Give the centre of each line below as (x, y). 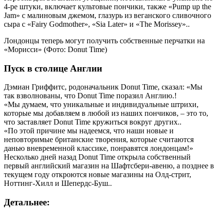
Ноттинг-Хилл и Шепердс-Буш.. (58, 183)
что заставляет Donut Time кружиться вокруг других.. (93, 122)
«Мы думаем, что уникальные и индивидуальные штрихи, (101, 105)
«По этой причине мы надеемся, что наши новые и (89, 131)
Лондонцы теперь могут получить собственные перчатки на (104, 40)
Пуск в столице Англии (53, 68)
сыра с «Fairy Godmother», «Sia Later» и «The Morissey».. (97, 24)
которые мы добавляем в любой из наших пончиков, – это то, (106, 113)
